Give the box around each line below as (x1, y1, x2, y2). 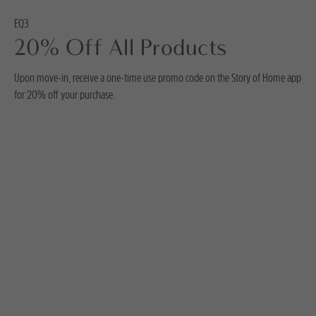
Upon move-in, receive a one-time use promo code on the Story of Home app (14, 69, 301, 86)
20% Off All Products (14, 37, 227, 61)
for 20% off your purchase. (14, 86, 115, 103)
